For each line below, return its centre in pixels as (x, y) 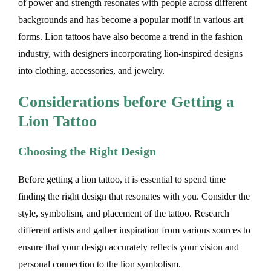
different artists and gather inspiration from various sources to (134, 230)
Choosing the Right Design (87, 152)
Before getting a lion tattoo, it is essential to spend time (122, 180)
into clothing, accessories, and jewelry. (91, 71)
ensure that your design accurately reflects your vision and (129, 247)
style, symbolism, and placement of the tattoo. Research (124, 214)
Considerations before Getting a (126, 102)
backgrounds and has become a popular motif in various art (131, 20)
